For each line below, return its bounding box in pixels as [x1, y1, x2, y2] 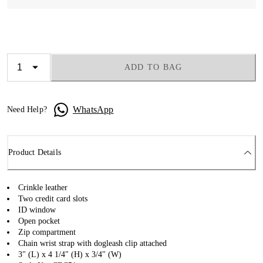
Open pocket [18, 216, 60, 225]
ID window [18, 205, 56, 214]
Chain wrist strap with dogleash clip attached [18, 238, 167, 248]
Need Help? [7, 105, 47, 114]
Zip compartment [18, 227, 76, 237]
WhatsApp [73, 104, 114, 114]
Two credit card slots [18, 194, 87, 203]
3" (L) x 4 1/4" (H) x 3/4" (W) [18, 249, 122, 259]
